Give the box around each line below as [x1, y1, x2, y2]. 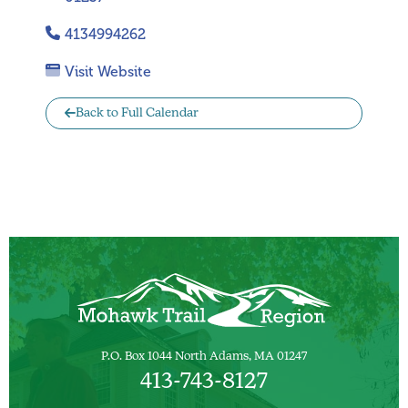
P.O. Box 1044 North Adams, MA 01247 [101, 351, 307, 363]
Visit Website [65, 63, 151, 81]
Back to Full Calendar [76, 107, 199, 120]
